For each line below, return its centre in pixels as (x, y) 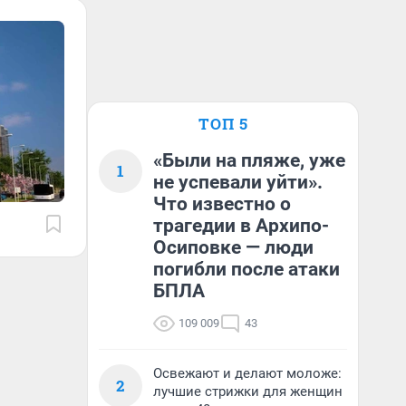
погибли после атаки (246, 269)
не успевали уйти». (238, 182)
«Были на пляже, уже (249, 160)
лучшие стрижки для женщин (248, 391)
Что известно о (222, 204)
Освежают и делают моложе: (247, 373)
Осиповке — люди (233, 247)
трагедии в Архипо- (241, 226)
